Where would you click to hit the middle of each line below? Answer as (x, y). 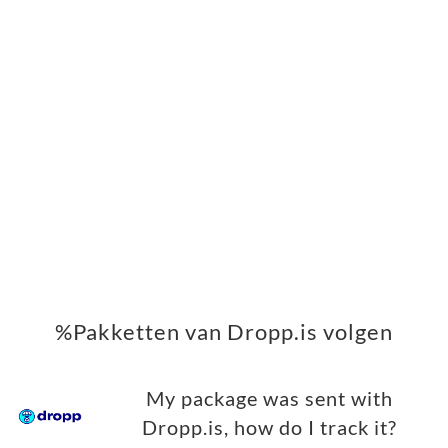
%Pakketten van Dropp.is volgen (224, 332)
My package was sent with (269, 399)
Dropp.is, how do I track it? (269, 428)
